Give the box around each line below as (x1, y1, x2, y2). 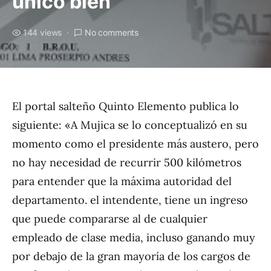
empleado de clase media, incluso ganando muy (12, 230, 255, 244)
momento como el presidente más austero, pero (12, 137, 259, 151)
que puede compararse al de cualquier (12, 212, 207, 226)
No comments (84, 27, 139, 38)
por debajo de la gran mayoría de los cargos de (12, 249, 250, 263)
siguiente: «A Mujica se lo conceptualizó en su (12, 118, 247, 132)
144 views (22, 27, 62, 38)
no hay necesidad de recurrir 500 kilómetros (12, 155, 241, 169)
